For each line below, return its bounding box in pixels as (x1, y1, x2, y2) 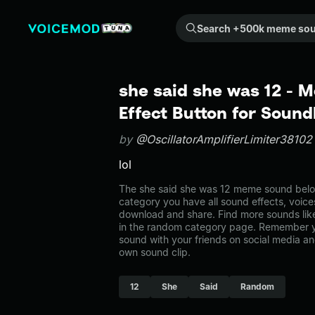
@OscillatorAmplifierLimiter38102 (136, 132, 312, 146)
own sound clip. (119, 246, 191, 258)
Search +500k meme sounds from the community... (184, 15, 192, 27)
